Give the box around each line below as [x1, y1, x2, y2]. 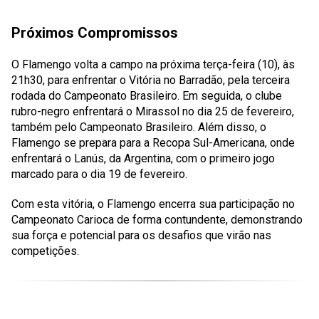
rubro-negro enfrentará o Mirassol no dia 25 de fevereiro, [11, 105, 294, 118]
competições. [11, 244, 79, 258]
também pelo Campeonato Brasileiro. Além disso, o [11, 120, 266, 134]
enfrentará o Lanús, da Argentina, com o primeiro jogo [11, 152, 275, 165]
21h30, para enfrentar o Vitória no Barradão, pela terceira [11, 73, 290, 87]
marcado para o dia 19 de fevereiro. [11, 167, 187, 181]
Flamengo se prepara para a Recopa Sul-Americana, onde [11, 136, 295, 150]
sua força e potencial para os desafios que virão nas [11, 229, 271, 242]
